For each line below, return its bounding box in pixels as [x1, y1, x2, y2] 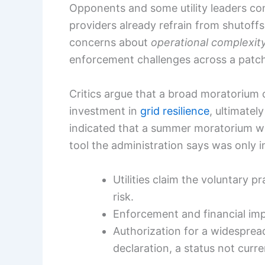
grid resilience [140, 104, 209, 117]
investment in [69, 104, 140, 117]
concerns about [69, 36, 151, 49]
